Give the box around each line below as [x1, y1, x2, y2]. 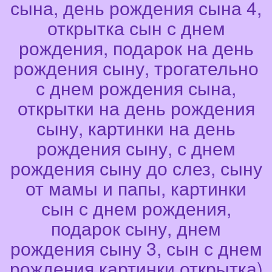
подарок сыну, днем [51, 215, 221, 242]
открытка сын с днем [47, 15, 225, 41]
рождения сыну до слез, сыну [10, 155, 262, 182]
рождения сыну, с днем [36, 135, 236, 161]
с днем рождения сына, [36, 75, 236, 101]
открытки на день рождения [17, 95, 255, 121]
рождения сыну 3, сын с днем [10, 235, 262, 262]
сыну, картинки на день [36, 115, 236, 141]
